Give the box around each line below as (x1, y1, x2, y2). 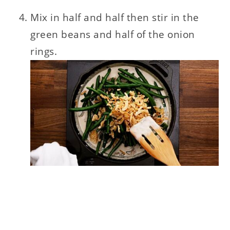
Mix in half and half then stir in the (30, 11, 199, 25)
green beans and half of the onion (30, 28, 195, 42)
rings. (30, 45, 57, 59)
